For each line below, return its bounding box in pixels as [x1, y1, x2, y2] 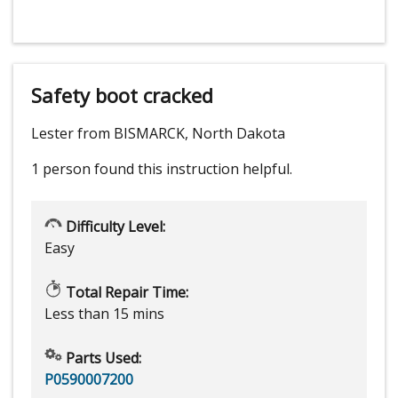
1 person [31, 159, 91, 179]
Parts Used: [62, 348, 141, 369]
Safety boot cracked [31, 82, 213, 109]
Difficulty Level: [62, 217, 165, 237]
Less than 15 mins [44, 304, 164, 324]
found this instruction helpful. [94, 159, 292, 179]
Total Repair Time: [62, 283, 188, 303]
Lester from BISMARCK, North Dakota [31, 123, 285, 144]
